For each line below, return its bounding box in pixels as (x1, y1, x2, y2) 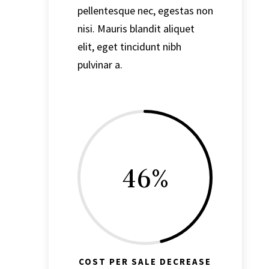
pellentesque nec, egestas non (77, 3, 213, 17)
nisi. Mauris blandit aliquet (77, 21, 195, 35)
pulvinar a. (77, 57, 122, 71)
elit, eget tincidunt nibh (77, 39, 181, 53)
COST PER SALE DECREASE (79, 256, 212, 268)
